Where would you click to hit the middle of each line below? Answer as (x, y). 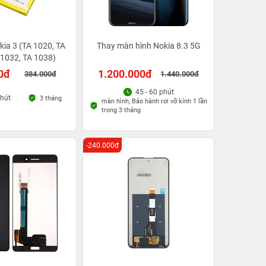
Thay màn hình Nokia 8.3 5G (148, 46)
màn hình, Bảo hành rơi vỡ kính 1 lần (154, 101)
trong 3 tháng (121, 110)
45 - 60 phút (155, 92)
